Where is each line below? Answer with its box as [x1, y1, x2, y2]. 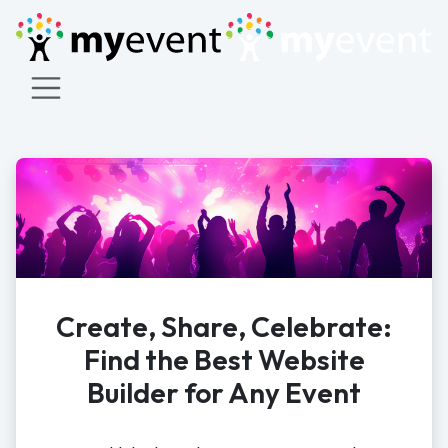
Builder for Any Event [87, 375, 361, 411]
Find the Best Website [83, 342, 365, 378]
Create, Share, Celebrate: [56, 309, 392, 345]
